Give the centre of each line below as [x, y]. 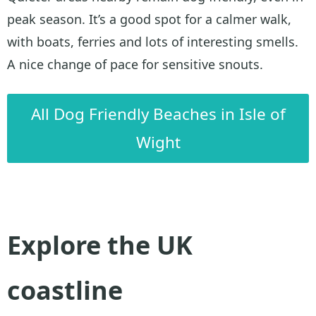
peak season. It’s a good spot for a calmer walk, [149, 19]
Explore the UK [100, 245]
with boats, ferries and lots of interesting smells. [153, 42]
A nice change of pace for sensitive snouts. [135, 65]
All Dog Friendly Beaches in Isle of [158, 114]
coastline [65, 290]
